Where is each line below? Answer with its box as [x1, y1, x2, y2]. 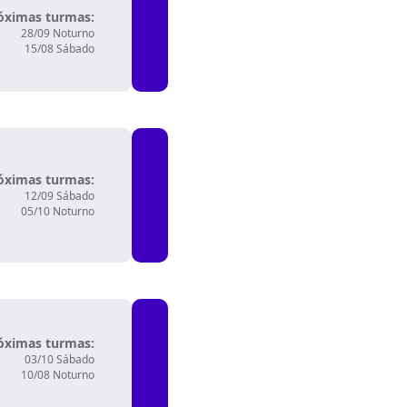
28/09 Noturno [21, 25, 94, 41]
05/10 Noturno [21, 203, 94, 219]
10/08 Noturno [21, 367, 94, 382]
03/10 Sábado [25, 352, 94, 367]
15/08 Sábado [25, 41, 94, 56]
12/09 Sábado [25, 188, 94, 203]
